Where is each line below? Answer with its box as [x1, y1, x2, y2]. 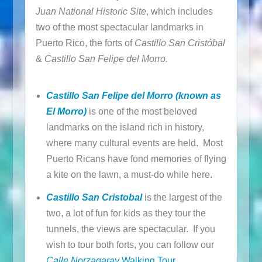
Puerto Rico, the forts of [35, 37, 135, 48]
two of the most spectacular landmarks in [35, 22, 204, 32]
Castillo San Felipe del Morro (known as [46, 91, 221, 101]
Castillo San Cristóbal [134, 37, 225, 48]
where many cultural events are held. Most [46, 138, 223, 149]
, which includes [146, 6, 213, 16]
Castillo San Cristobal [46, 192, 142, 202]
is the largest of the [142, 192, 222, 202]
